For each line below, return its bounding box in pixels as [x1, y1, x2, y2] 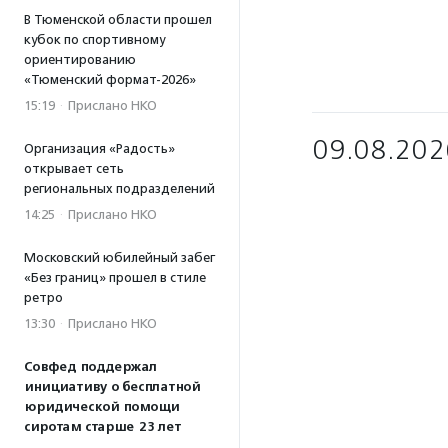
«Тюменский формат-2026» [24, 72, 196, 87]
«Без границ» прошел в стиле [24, 270, 206, 285]
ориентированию [24, 52, 136, 67]
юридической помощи [24, 399, 179, 415]
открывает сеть [24, 161, 124, 176]
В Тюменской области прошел [24, 12, 212, 27]
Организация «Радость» [24, 141, 175, 156]
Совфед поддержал [24, 359, 157, 375]
